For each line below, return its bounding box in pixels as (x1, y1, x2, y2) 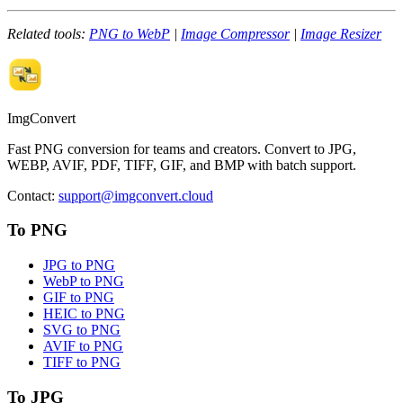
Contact (7, 187, 51, 203)
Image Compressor (181, 25, 290, 41)
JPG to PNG (43, 257, 115, 273)
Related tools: (7, 25, 89, 41)
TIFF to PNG (43, 354, 121, 371)
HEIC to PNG (43, 306, 125, 322)
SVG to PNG (43, 322, 121, 338)
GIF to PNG (43, 290, 114, 306)
